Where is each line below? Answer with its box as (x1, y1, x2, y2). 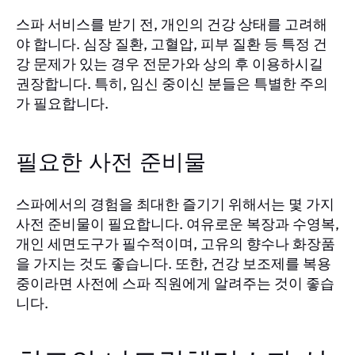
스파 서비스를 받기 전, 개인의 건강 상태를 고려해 (16, 14, 327, 33)
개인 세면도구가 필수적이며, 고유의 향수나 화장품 (16, 234, 335, 253)
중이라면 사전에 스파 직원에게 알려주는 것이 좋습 (16, 273, 334, 292)
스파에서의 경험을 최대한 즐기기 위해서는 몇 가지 (16, 194, 334, 213)
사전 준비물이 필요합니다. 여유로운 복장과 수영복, (16, 214, 339, 233)
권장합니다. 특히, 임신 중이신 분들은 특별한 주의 (16, 74, 328, 93)
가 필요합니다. (16, 94, 109, 113)
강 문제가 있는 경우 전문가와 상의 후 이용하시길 (16, 54, 323, 73)
